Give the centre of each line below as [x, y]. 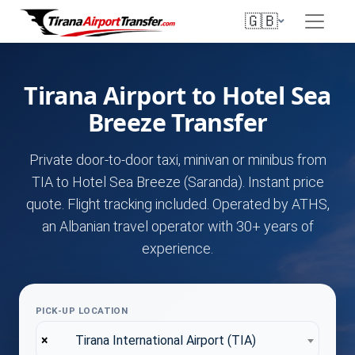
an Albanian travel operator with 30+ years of [177, 226]
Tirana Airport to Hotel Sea [177, 95]
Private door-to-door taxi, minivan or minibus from [177, 160]
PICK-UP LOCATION [82, 311]
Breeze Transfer [177, 122]
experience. [177, 248]
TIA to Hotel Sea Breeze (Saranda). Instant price [177, 182]
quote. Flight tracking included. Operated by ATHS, [177, 204]
